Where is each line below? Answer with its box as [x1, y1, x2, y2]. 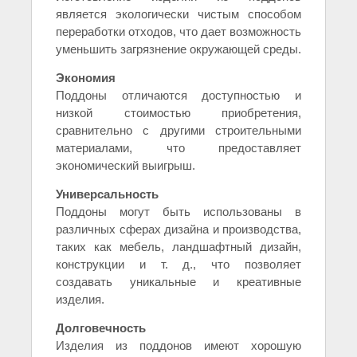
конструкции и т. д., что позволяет [56, 257, 301, 272]
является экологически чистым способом [56, 7, 301, 22]
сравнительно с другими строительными [56, 124, 301, 138]
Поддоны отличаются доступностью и [56, 88, 301, 103]
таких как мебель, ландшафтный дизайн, [56, 240, 301, 254]
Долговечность [56, 321, 146, 335]
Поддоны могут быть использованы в [56, 205, 301, 219]
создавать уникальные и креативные [56, 275, 301, 289]
